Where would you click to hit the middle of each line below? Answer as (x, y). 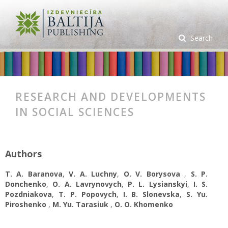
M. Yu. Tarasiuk (81, 204)
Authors (23, 154)
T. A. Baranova (34, 174)
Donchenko (26, 184)
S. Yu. (197, 194)
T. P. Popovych (87, 194)
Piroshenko (27, 204)
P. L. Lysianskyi (158, 184)
